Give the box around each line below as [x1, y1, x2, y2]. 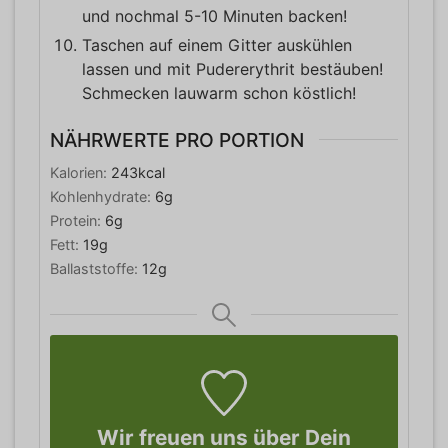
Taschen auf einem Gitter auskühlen [82, 34, 352, 55]
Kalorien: [50, 164, 111, 182]
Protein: [50, 212, 105, 230]
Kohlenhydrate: [50, 188, 155, 206]
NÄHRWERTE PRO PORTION [50, 127, 304, 152]
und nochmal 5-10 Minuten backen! [82, 5, 347, 26]
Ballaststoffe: [50, 260, 142, 278]
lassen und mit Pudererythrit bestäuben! [82, 58, 383, 79]
